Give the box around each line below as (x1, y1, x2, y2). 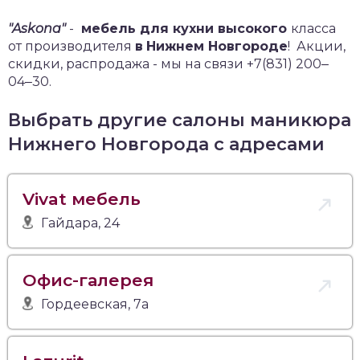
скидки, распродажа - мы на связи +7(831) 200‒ (8, 55, 329, 72)
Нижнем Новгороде (146, 38, 288, 54)
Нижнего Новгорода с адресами (8, 133, 325, 155)
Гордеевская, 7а (41, 296, 149, 312)
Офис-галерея (22, 269, 153, 290)
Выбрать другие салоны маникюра (8, 108, 351, 131)
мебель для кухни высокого (77, 20, 291, 36)
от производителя (8, 38, 135, 54)
